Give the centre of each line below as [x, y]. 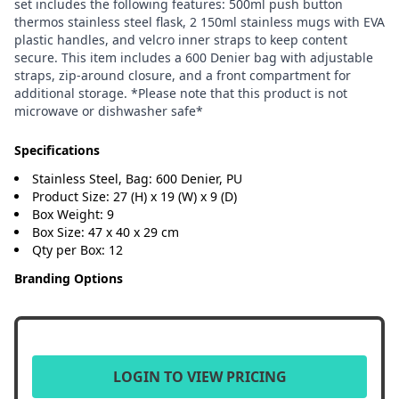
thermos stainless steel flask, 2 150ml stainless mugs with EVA [199, 22]
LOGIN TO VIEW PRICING [199, 377]
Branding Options [69, 278]
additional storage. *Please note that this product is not [181, 93]
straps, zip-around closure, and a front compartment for [183, 75]
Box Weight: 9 [73, 214]
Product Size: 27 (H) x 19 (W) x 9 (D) [134, 196]
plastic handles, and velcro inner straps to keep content [181, 40]
